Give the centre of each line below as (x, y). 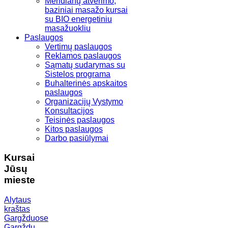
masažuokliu (68, 28)
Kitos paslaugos (74, 129)
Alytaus (18, 200)
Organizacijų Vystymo (84, 101)
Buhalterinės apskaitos (86, 83)
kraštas (17, 209)
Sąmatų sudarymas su (85, 65)
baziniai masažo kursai (86, 10)
